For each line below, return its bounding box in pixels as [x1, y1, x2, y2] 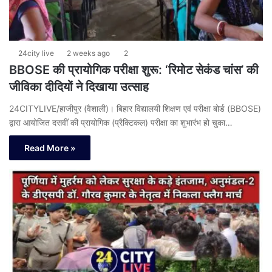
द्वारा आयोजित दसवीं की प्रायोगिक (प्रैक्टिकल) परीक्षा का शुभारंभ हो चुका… [9, 117, 233, 128]
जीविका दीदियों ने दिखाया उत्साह [9, 80, 149, 95]
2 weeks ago [67, 49, 110, 58]
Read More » [24, 143, 75, 154]
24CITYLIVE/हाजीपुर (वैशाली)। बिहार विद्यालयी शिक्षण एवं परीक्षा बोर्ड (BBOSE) [9, 103, 261, 114]
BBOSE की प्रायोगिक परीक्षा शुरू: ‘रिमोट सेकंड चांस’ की [9, 63, 259, 78]
